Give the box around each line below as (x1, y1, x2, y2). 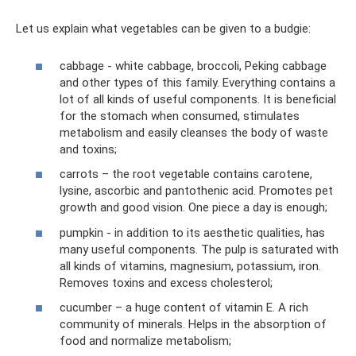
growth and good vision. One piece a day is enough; (60, 200, 327, 215)
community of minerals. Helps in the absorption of (60, 317, 327, 331)
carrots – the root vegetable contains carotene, (60, 167, 312, 181)
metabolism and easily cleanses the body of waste (60, 125, 328, 140)
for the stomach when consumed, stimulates (60, 108, 300, 123)
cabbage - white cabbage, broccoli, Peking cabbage (60, 58, 327, 73)
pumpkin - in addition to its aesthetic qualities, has (60, 225, 325, 240)
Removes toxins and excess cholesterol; (60, 275, 273, 290)
